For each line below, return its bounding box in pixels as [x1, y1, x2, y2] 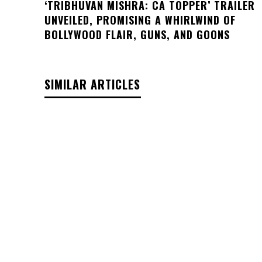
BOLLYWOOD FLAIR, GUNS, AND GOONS [44, 26, 230, 42]
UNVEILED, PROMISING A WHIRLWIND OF [44, 12, 236, 27]
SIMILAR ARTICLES [44, 75, 140, 93]
